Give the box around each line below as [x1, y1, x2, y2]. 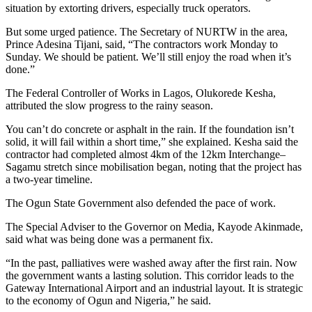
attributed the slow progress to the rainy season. [6, 100, 213, 112]
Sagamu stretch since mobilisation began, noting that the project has [6, 161, 302, 173]
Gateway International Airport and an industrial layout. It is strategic [6, 282, 303, 295]
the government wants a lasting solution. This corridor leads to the [6, 270, 294, 282]
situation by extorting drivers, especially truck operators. [6, 2, 251, 15]
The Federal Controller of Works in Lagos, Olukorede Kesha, [6, 87, 276, 100]
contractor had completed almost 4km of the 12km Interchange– [6, 148, 286, 161]
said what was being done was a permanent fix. [6, 233, 213, 246]
